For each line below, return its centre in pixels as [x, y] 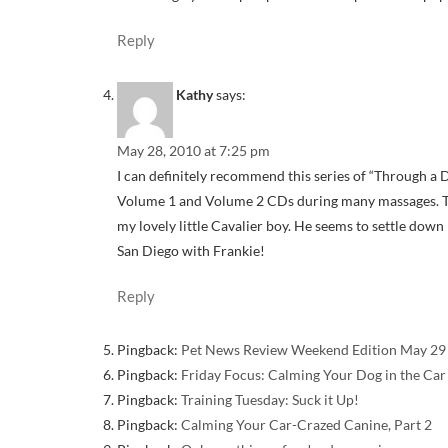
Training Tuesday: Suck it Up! [270, 400]
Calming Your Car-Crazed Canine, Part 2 [306, 425]
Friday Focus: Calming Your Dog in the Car [313, 375]
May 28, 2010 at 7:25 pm [193, 150]
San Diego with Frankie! [191, 250]
